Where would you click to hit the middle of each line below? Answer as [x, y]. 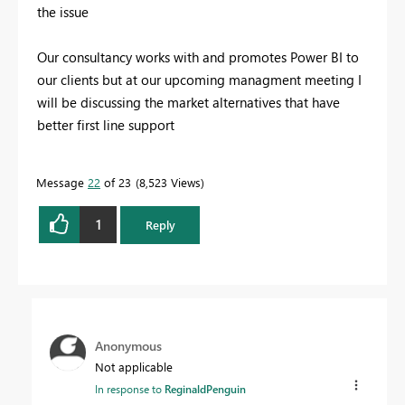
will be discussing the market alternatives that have [188, 102]
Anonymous [128, 345]
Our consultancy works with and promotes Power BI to [198, 57]
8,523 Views [170, 182]
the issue [63, 11]
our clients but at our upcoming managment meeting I [199, 79]
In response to [130, 388]
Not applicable [134, 366]
